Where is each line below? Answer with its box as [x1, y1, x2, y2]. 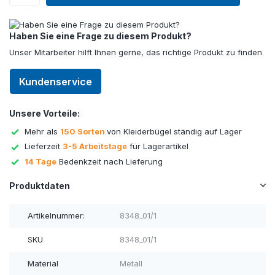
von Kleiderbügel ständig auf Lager [107, 126, 242, 136]
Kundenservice [19, 75, 92, 88]
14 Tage [25, 156, 56, 166]
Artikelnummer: [28, 211, 85, 221]
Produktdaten [9, 180, 70, 192]
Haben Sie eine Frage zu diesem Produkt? [9, 30, 192, 41]
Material [28, 258, 58, 269]
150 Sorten [60, 126, 107, 136]
